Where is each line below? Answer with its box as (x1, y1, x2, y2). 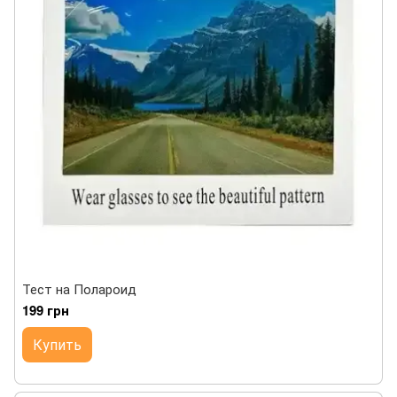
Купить (33, 334, 82, 354)
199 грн (22, 300, 69, 320)
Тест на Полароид (22, 279, 136, 298)
